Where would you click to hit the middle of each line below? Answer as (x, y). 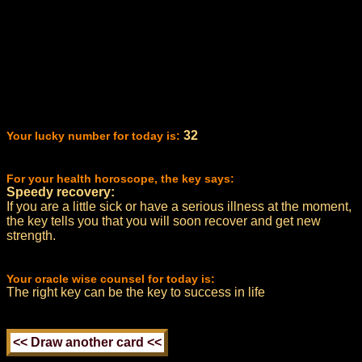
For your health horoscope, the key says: (120, 179)
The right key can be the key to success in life (136, 292)
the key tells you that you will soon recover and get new (164, 221)
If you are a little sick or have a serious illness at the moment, (179, 206)
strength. (31, 236)
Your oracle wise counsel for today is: (111, 279)
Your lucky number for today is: (93, 136)
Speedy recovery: (61, 192)
